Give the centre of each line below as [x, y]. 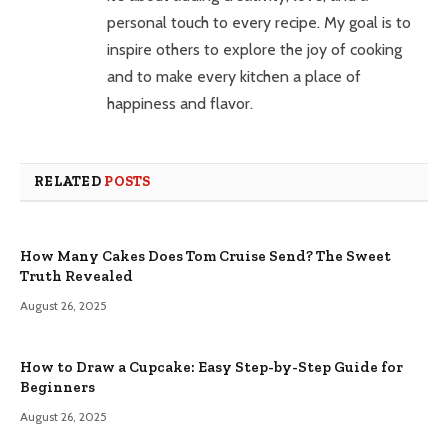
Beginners [57, 386]
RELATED [69, 181]
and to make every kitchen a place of [234, 76]
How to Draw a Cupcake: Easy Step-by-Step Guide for [211, 366]
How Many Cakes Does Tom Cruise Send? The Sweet [205, 255]
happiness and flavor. [180, 103]
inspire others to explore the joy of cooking [254, 49]
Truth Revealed [76, 275]
